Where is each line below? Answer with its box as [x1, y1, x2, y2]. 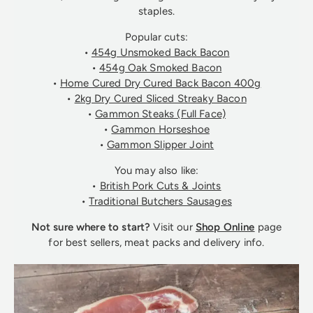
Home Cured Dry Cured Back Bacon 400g [59, 77, 261, 90]
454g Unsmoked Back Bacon [91, 46, 230, 59]
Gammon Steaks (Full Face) [95, 108, 226, 121]
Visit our [150, 221, 196, 234]
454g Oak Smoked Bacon [99, 61, 222, 75]
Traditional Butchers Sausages [89, 195, 232, 208]
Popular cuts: [125, 31, 188, 44]
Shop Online [195, 221, 255, 234]
